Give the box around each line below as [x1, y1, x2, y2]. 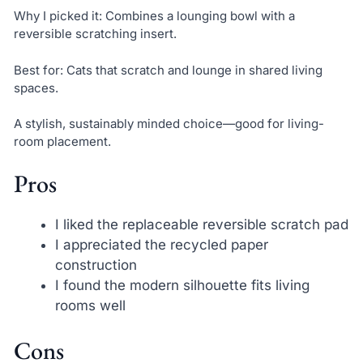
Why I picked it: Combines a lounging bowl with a [13, 8, 295, 24]
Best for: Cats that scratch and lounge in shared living [13, 62, 322, 78]
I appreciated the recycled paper [54, 236, 268, 253]
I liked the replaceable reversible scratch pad [54, 216, 348, 233]
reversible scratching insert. [13, 26, 177, 42]
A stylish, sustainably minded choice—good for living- [13, 116, 324, 132]
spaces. [13, 79, 58, 96]
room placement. [13, 134, 111, 150]
